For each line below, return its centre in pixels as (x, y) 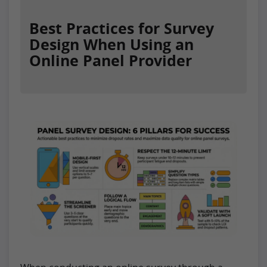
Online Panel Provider (111, 60)
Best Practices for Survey (122, 28)
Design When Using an (111, 44)
